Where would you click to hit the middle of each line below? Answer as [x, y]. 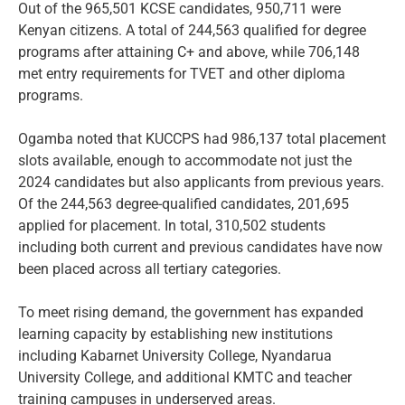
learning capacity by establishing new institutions [175, 334]
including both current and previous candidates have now [200, 248]
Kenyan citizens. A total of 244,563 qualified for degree [192, 31]
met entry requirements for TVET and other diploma [182, 74]
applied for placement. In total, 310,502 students [172, 226]
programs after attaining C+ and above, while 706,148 [189, 52]
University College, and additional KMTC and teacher [185, 378]
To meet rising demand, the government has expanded [191, 313]
